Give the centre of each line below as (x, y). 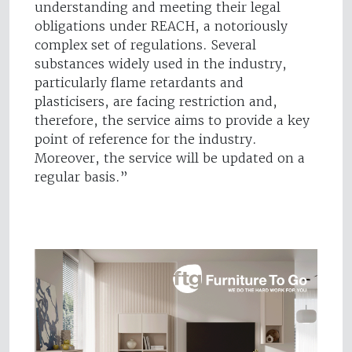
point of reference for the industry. (146, 139)
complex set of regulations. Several (145, 45)
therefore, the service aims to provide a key (172, 121)
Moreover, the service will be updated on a (170, 158)
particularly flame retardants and (139, 83)
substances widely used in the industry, (161, 64)
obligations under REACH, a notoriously (161, 26)
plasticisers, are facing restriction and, (156, 102)
